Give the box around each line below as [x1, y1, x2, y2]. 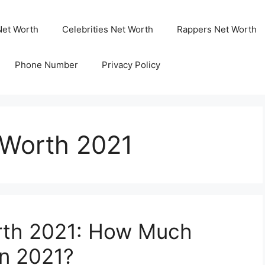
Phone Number [14, 59, 78, 70]
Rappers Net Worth [176, 24, 257, 35]
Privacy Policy [101, 59, 160, 70]
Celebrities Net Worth [62, 24, 153, 35]
